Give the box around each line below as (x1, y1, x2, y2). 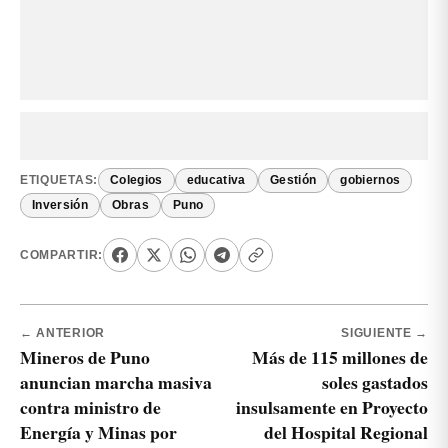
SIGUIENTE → (341, 327, 428, 340)
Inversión (32, 199, 89, 212)
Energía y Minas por (20, 419, 177, 446)
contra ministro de (20, 394, 161, 421)
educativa (186, 174, 246, 187)
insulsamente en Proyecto (236, 394, 428, 421)
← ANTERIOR (20, 327, 105, 340)
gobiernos (340, 174, 401, 187)
